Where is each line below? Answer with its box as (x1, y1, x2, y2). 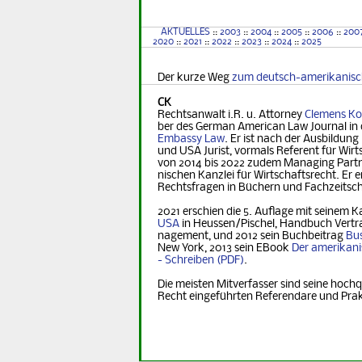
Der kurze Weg (158, 72, 232, 85)
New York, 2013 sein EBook (158, 242, 292, 255)
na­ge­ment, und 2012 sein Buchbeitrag (158, 230, 346, 243)
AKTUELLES (161, 27, 210, 38)
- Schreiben (158, 255, 214, 267)
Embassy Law (158, 133, 225, 146)
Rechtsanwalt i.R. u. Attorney (158, 109, 305, 122)
